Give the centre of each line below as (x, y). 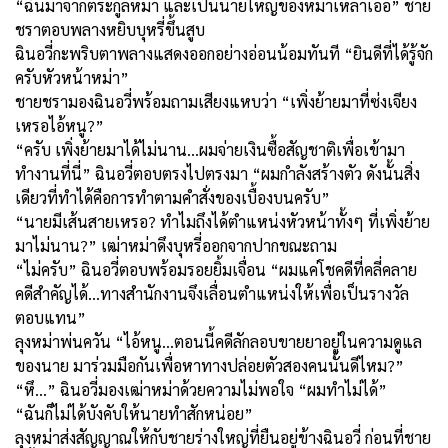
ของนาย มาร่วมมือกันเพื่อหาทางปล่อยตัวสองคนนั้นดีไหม (201, 365)
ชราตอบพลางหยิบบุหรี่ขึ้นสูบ (110, 29)
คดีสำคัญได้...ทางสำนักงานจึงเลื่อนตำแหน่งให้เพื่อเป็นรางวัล (212, 293)
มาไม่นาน (47, 245)
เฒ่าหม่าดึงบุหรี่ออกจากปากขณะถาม (219, 245)
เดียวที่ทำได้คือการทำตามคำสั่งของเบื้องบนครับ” (172, 197)
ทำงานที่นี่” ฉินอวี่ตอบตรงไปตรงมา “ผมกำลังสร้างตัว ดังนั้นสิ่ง (217, 173)
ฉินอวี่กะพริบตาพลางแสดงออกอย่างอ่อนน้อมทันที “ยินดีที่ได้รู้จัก (224, 53)
